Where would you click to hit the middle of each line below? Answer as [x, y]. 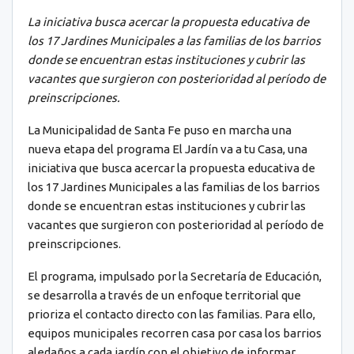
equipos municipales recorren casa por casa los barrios [175, 333]
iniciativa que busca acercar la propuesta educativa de [171, 168]
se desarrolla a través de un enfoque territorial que [164, 296]
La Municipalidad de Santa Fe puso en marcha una [160, 130]
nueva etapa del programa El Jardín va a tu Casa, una [168, 149]
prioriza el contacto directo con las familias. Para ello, [171, 314]
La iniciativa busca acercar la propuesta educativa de [168, 22]
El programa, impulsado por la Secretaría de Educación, [175, 277]
